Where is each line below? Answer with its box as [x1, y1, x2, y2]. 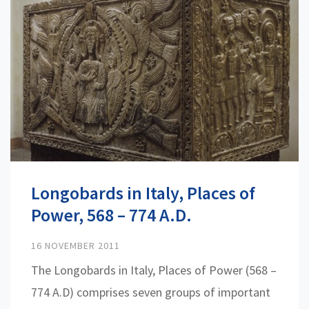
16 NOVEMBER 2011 [31, 239, 120, 252]
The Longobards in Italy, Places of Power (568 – [31, 262, 277, 279]
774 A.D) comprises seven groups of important [31, 284, 270, 301]
